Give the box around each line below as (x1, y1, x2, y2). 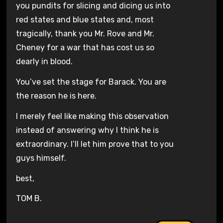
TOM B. (15, 194, 42, 204)
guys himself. (15, 153, 66, 163)
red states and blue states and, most (15, 15, 154, 25)
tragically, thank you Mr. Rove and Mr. (15, 29, 154, 39)
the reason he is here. (15, 91, 97, 101)
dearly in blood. (15, 57, 73, 67)
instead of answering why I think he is (15, 125, 159, 135)
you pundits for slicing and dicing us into (15, 1, 170, 11)
